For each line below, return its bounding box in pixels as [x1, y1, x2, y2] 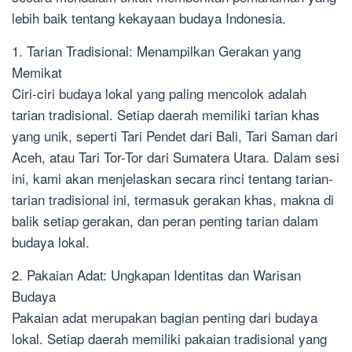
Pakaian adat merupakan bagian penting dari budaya [12, 307, 317, 328]
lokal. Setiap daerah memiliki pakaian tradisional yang [12, 328, 327, 349]
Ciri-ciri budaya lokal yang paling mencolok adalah [12, 83, 306, 104]
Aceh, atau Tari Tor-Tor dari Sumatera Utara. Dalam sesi [12, 147, 339, 167]
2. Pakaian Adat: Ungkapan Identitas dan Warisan [12, 265, 301, 285]
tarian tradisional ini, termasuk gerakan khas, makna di [12, 189, 334, 210]
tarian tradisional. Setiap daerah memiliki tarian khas [12, 104, 320, 125]
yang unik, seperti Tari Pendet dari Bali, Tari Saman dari [12, 126, 338, 146]
